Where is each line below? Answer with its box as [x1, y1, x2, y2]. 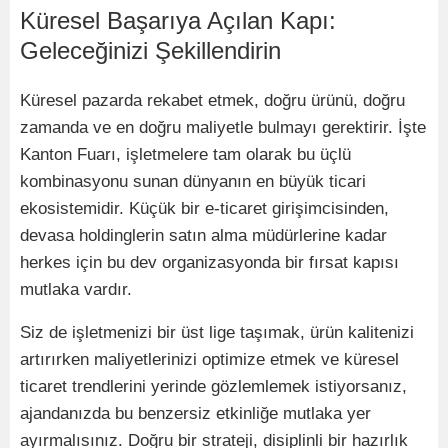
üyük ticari [288, 171, 366, 191]
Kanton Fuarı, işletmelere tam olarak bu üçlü [20, 144, 351, 164]
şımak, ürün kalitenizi [254, 322, 414, 342]
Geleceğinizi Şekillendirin [20, 36, 281, 64]
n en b [242, 171, 288, 191]
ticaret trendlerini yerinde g [20, 376, 220, 396]
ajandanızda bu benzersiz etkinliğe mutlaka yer [20, 403, 371, 423]
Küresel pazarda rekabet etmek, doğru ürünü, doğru [20, 90, 405, 110]
